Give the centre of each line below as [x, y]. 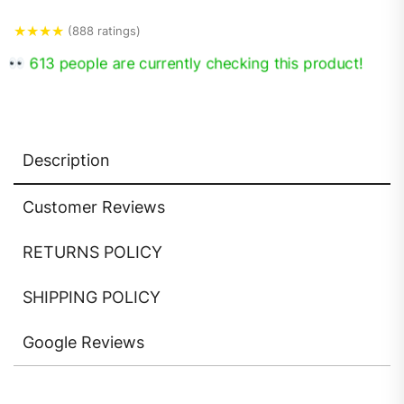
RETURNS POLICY [92, 252]
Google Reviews [83, 343]
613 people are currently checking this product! [194, 64]
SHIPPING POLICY [92, 298]
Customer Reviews [94, 207]
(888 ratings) [104, 30]
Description [66, 161]
